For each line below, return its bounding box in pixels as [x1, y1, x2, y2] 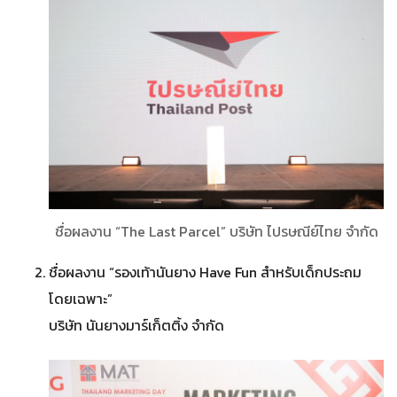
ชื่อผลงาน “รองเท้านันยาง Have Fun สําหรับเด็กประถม [49, 261, 362, 283]
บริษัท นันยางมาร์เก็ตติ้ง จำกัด [49, 314, 224, 336]
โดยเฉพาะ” [49, 287, 113, 309]
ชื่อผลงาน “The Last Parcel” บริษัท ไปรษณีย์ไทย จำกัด [54, 220, 378, 242]
